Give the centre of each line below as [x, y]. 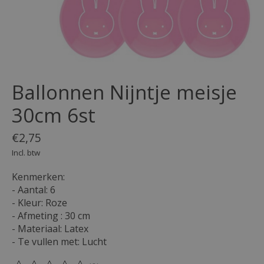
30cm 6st [54, 115]
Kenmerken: [38, 176]
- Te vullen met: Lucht [59, 241]
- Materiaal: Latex [50, 228]
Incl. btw [26, 152]
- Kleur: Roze [39, 202]
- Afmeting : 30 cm [51, 215]
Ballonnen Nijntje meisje [124, 93]
